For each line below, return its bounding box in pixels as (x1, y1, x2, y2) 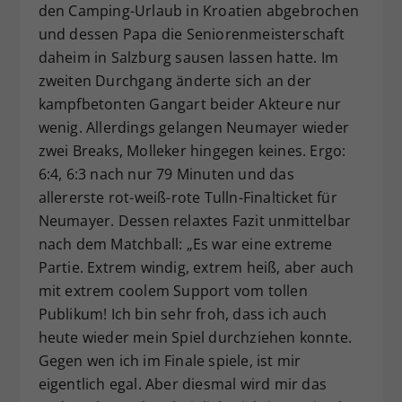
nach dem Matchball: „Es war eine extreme (38, 234, 333, 255)
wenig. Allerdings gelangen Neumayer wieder (38, 118, 349, 138)
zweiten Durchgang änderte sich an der (38, 71, 311, 92)
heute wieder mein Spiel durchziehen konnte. (38, 328, 353, 348)
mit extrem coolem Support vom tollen (38, 281, 308, 301)
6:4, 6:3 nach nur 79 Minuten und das (38, 164, 294, 185)
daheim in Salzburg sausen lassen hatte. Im (38, 48, 338, 68)
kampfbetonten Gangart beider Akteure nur (38, 94, 342, 115)
